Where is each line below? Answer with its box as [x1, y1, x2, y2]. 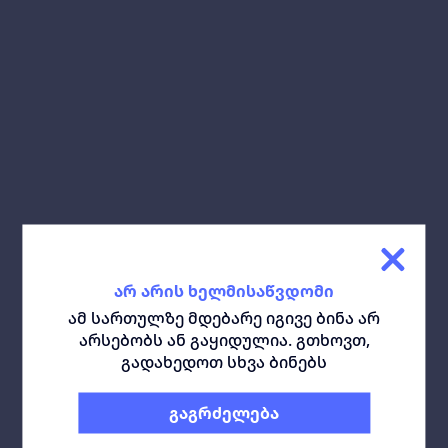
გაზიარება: [12, 93, 107, 116]
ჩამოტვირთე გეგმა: [166, 93, 339, 116]
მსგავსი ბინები [12, 186, 173, 214]
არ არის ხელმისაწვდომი [114, 279, 334, 302]
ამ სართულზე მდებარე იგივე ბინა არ [68, 306, 380, 329]
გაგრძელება [169, 401, 279, 424]
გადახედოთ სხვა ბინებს [121, 350, 327, 373]
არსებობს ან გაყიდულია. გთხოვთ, [78, 328, 370, 351]
